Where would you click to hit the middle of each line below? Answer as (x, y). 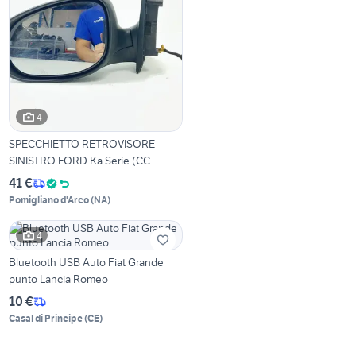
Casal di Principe (46, 319)
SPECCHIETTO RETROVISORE (82, 144)
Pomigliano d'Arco (49, 200)
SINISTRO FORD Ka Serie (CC (80, 161)
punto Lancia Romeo (59, 279)
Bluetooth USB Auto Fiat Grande (87, 263)
